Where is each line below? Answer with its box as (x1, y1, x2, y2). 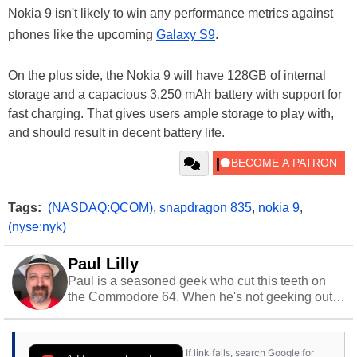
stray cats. (68, 322, 124, 336)
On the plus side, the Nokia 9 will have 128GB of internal (8, 69, 326, 83)
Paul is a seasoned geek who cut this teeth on (68, 274, 326, 288)
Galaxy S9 (156, 28, 215, 42)
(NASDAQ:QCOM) (48, 201, 153, 215)
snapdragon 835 (159, 201, 252, 215)
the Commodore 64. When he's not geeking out (68, 290, 332, 304)
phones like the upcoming (8, 28, 156, 42)
